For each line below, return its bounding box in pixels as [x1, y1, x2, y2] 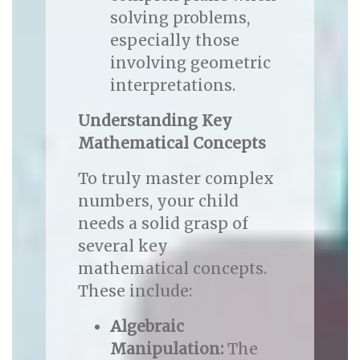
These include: [77, 281, 192, 301]
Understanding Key [77, 111, 232, 131]
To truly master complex [77, 169, 274, 189]
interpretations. [109, 76, 235, 96]
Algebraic [109, 317, 184, 337]
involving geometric [109, 53, 271, 73]
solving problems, [109, 8, 250, 28]
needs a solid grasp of [77, 214, 248, 234]
